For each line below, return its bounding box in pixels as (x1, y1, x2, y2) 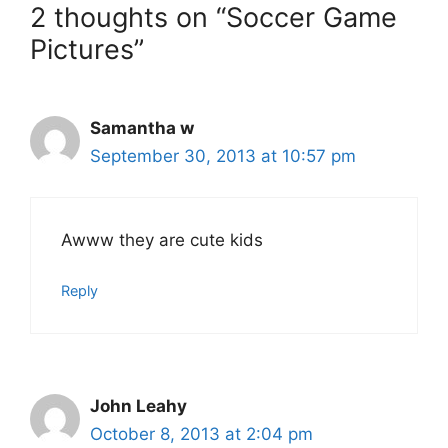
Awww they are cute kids (61, 229, 263, 250)
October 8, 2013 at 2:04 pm (90, 424, 313, 445)
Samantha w (90, 118, 194, 139)
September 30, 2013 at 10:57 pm (90, 146, 356, 167)
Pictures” (30, 33, 144, 67)
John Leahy (90, 396, 187, 417)
